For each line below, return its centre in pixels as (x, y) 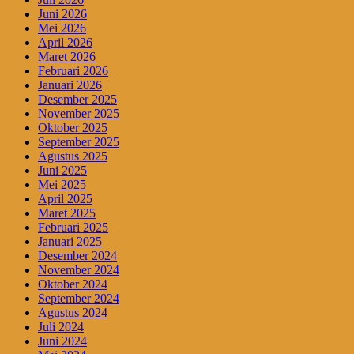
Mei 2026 (62, 28)
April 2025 (65, 199)
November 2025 (79, 114)
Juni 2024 (62, 341)
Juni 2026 (62, 14)
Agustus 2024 (73, 313)
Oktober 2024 (73, 284)
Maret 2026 (67, 57)
